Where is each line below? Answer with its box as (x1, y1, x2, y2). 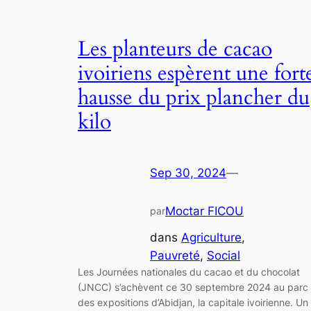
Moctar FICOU (165, 203, 244, 218)
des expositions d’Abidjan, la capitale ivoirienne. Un (78, 296, 308, 309)
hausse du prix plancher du (78, 84, 310, 112)
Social (207, 249, 240, 263)
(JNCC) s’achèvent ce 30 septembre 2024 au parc (78, 281, 308, 294)
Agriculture (181, 230, 242, 245)
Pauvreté (150, 249, 200, 263)
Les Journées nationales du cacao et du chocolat (78, 266, 300, 278)
